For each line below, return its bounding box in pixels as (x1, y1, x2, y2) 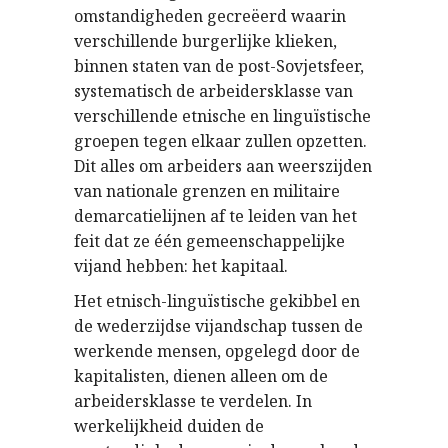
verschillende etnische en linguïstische (74, 104, 371, 127)
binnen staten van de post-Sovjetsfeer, (74, 54, 364, 77)
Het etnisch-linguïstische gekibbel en (74, 289, 360, 312)
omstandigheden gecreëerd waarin (74, 4, 346, 27)
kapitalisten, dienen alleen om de (74, 364, 328, 387)
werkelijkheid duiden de (74, 414, 264, 437)
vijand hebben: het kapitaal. (74, 254, 288, 277)
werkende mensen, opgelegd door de (74, 339, 360, 362)
